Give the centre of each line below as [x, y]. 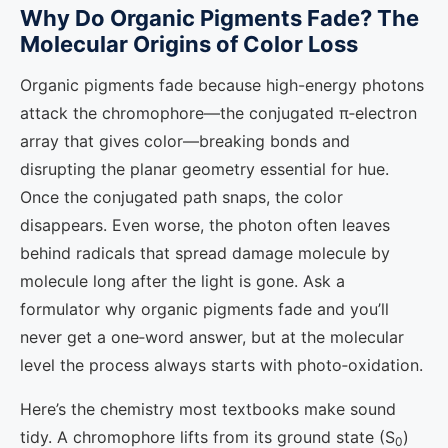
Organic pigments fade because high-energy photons [222, 85]
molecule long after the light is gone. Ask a [182, 281]
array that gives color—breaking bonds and [185, 141]
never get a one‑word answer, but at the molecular [212, 337]
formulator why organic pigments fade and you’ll [204, 309]
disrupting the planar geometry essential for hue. [204, 169]
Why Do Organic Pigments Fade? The [219, 18]
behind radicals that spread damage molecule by [205, 253]
